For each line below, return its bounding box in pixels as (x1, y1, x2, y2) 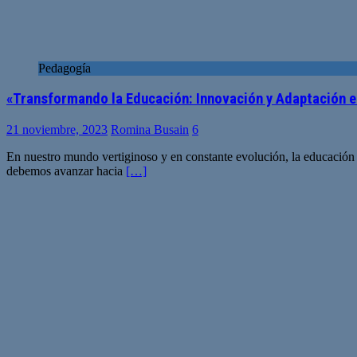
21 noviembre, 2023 (6, 122, 108, 136)
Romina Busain (111, 122, 189, 136)
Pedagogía (38, 61, 91, 75)
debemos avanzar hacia (6, 163, 126, 178)
